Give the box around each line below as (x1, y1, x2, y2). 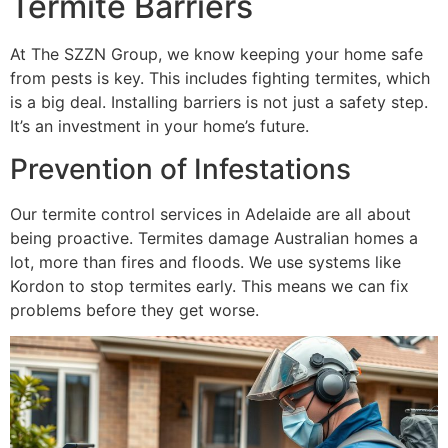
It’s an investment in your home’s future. (10, 116, 309, 137)
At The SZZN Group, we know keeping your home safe (10, 44, 423, 65)
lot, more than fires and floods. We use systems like (10, 251, 401, 272)
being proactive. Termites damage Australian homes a (10, 227, 418, 248)
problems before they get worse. (10, 299, 259, 320)
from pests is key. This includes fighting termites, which (10, 68, 430, 89)
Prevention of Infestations (10, 151, 351, 186)
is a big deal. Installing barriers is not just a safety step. (10, 92, 428, 113)
